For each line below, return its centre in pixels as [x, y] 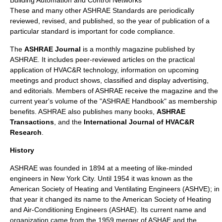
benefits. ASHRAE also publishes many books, [83, 111]
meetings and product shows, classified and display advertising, [109, 80]
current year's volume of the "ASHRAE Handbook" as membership [113, 101]
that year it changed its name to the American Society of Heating [111, 199]
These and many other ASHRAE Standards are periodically [102, 10]
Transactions [32, 122]
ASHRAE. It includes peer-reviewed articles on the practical [102, 59]
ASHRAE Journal [53, 49]
